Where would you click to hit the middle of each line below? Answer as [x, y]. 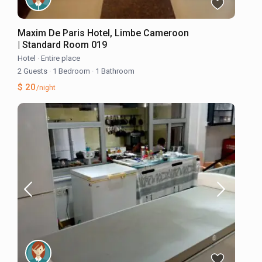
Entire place [61, 58]
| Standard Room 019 [63, 44]
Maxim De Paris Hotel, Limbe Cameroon [104, 33]
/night [45, 87]
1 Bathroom [114, 71]
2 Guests [34, 71]
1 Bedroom [72, 71]
